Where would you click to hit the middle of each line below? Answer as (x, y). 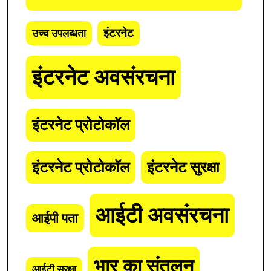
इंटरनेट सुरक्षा (183, 168)
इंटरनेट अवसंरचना (103, 78)
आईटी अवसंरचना (162, 216)
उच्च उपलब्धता (59, 34)
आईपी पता (55, 219)
